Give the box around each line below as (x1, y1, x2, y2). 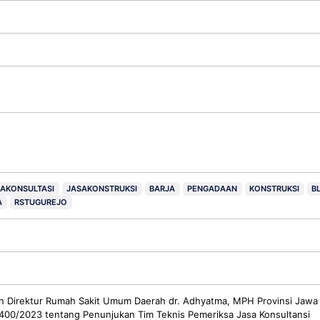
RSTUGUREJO (14, 197, 68, 208)
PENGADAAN (187, 183, 238, 194)
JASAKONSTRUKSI (66, 183, 138, 194)
